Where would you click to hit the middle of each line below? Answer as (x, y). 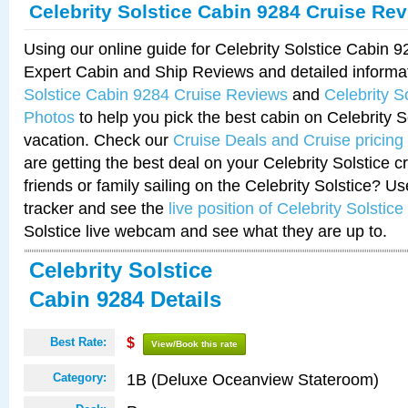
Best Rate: (78, 342)
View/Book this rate (194, 344)
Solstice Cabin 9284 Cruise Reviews (156, 94)
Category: (80, 377)
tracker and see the (96, 208)
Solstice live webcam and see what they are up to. (205, 231)
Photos (49, 117)
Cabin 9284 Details (125, 299)
